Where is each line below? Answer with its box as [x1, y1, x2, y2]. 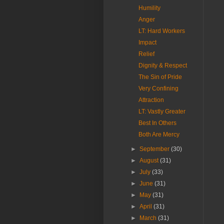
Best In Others [138, 119, 176, 126]
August [139, 157, 160, 164]
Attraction [138, 96, 164, 103]
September [139, 145, 171, 152]
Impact [138, 39, 156, 46]
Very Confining [138, 85, 178, 92]
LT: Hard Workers [138, 27, 185, 34]
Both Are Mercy [138, 131, 179, 138]
